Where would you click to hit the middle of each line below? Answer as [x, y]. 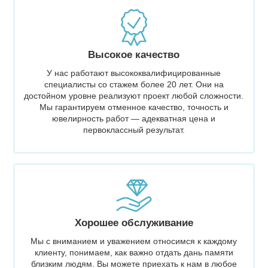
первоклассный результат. [134, 130]
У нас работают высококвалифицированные [134, 73]
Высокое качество [134, 55]
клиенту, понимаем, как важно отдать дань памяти [134, 252]
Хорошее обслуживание [134, 223]
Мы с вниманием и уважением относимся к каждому [134, 241]
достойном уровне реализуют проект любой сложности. [134, 95]
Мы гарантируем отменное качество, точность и [134, 107]
